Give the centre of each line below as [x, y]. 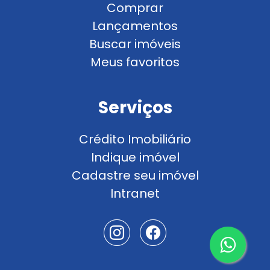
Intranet [135, 193]
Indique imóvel [135, 157]
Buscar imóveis [135, 44]
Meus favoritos [135, 62]
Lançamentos [135, 26]
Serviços [135, 107]
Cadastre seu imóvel [135, 175]
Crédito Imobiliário [135, 139]
